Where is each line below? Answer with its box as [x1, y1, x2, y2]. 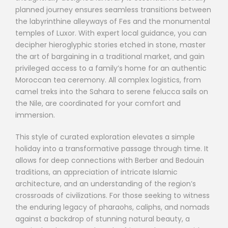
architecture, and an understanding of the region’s [15, 178, 196, 189]
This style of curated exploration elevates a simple [15, 131, 195, 142]
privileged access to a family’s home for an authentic [15, 63, 207, 73]
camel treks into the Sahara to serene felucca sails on [15, 86, 208, 97]
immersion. [15, 109, 55, 120]
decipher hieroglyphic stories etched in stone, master [15, 39, 206, 50]
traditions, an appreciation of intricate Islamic [15, 166, 178, 177]
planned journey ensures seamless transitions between [15, 4, 211, 15]
